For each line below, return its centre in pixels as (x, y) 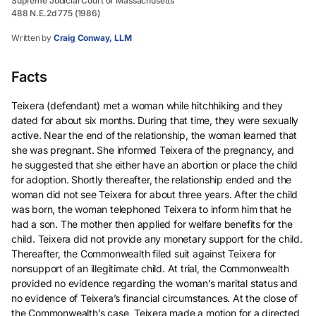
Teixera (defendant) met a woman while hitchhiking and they (147, 105)
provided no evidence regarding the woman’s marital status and (154, 283)
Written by (32, 38)
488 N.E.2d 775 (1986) (56, 13)
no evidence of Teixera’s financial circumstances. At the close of (155, 298)
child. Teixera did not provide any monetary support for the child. (157, 239)
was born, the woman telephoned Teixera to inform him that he (152, 209)
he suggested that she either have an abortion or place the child (155, 165)
